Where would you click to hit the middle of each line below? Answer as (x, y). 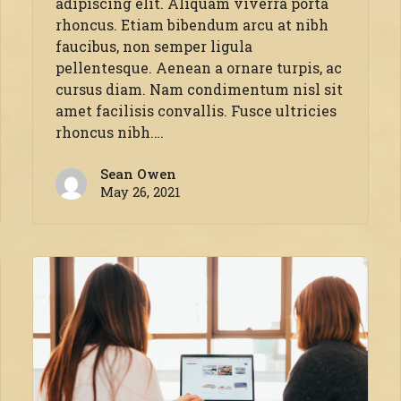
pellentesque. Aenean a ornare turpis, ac (198, 68)
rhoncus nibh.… (109, 132)
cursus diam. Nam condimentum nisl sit (199, 90)
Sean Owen (138, 175)
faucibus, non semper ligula (154, 47)
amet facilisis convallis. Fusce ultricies (196, 111)
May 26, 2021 (140, 192)
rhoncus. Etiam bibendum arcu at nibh (192, 25)
